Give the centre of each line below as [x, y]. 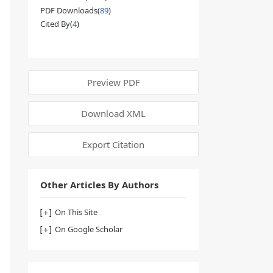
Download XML [113, 113]
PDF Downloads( [70, 10]
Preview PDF [113, 82]
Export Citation [113, 144]
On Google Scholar [89, 229]
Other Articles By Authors [99, 185]
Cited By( [56, 24]
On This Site [76, 212]
